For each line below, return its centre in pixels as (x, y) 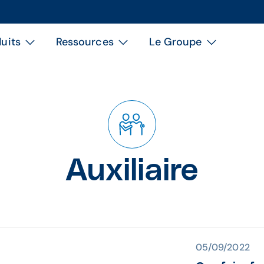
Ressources (85, 42)
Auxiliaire (132, 171)
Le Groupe (175, 42)
